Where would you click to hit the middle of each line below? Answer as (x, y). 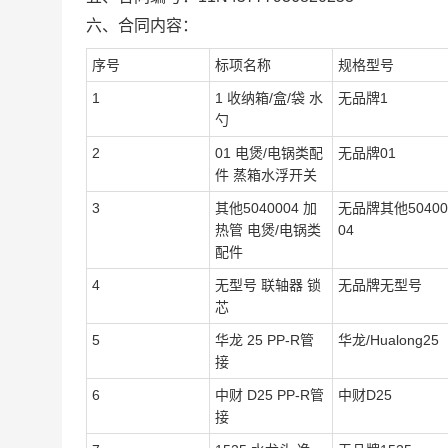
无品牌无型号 (380, 285)
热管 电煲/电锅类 (268, 230)
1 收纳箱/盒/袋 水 (269, 98)
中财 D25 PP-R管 (269, 395)
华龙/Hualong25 (388, 340)
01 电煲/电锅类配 (269, 153)
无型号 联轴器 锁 (268, 285)
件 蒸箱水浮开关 (266, 175)
